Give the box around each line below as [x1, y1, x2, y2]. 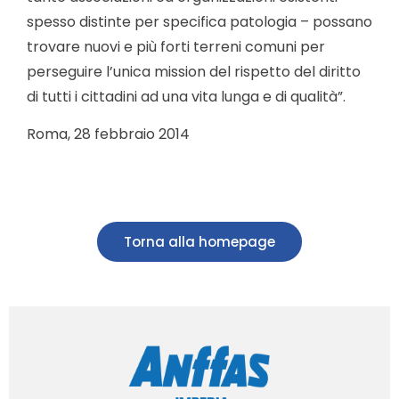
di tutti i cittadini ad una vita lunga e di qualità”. [27, 85, 346, 107]
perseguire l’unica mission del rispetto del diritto [27, 61, 361, 82]
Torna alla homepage [124, 232, 275, 252]
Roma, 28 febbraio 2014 [27, 124, 190, 145]
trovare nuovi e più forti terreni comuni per [27, 36, 325, 57]
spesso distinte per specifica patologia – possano [27, 11, 372, 32]
